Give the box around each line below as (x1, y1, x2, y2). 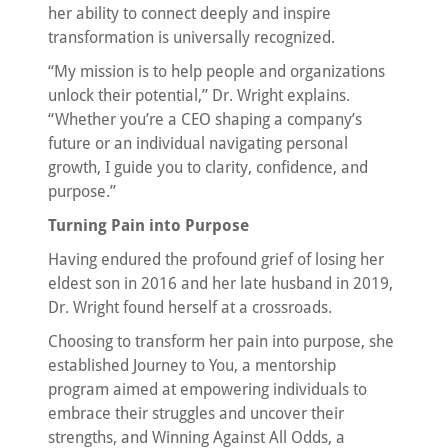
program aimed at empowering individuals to (48, 379, 367, 399)
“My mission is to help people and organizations (48, 61, 385, 81)
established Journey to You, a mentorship (48, 355, 336, 375)
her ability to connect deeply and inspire (48, 3, 331, 23)
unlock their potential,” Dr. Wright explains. (48, 85, 350, 105)
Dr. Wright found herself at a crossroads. (48, 297, 332, 317)
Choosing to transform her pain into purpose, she (48, 331, 394, 351)
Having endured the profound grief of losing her (48, 249, 384, 269)
